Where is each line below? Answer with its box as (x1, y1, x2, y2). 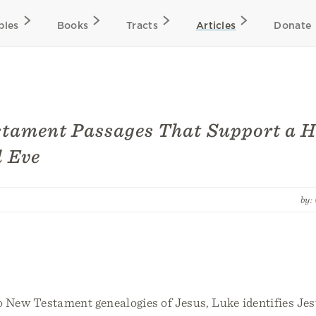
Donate (274, 20, 312, 31)
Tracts (126, 20, 158, 31)
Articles (195, 20, 236, 31)
